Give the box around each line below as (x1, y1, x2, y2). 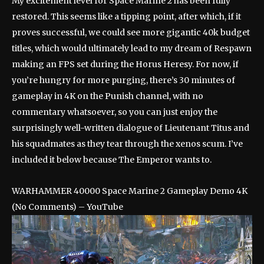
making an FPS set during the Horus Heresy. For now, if (12, 58, 239, 70)
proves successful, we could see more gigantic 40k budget (12, 27, 250, 38)
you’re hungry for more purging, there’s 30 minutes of (12, 74, 235, 85)
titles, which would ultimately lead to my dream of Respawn (12, 42, 252, 54)
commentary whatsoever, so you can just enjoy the (12, 106, 217, 117)
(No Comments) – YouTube (12, 201, 123, 212)
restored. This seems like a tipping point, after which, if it (12, 11, 241, 22)
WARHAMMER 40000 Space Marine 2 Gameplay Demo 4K (12, 185, 247, 196)
